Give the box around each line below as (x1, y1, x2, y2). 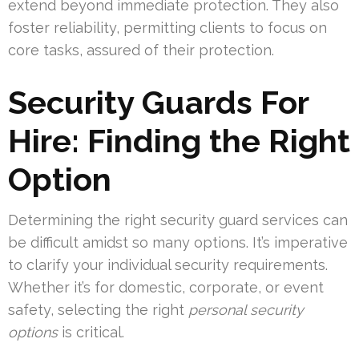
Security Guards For (8, 83, 309, 122)
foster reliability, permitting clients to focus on (8, 19, 327, 37)
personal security (188, 301, 304, 319)
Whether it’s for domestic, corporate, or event (8, 279, 324, 296)
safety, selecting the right (8, 301, 188, 319)
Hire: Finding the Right (8, 122, 350, 160)
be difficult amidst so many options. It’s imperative (8, 234, 348, 252)
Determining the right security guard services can (8, 212, 348, 229)
